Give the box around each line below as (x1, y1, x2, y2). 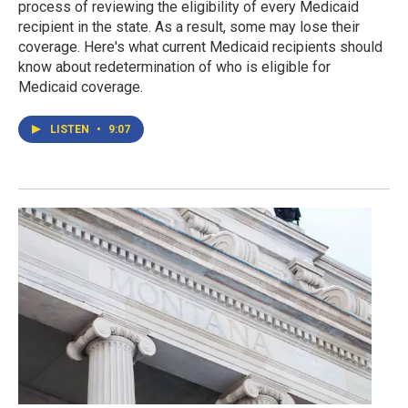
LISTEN (50, 122, 92, 136)
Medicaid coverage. (18, 77, 143, 96)
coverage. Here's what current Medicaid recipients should (18, 37, 382, 56)
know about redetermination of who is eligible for (18, 57, 331, 76)
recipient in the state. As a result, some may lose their (18, 17, 360, 36)
